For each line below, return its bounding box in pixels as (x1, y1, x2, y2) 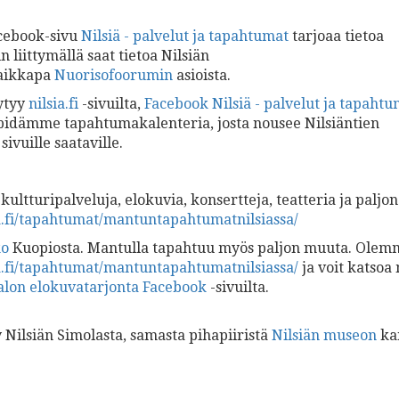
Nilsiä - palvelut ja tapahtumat (81, 28, 289, 45)
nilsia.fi (28, 95, 78, 112)
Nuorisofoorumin (54, 67, 173, 84)
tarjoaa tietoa (289, 28, 384, 45)
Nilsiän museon (272, 327, 377, 344)
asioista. (176, 67, 231, 84)
